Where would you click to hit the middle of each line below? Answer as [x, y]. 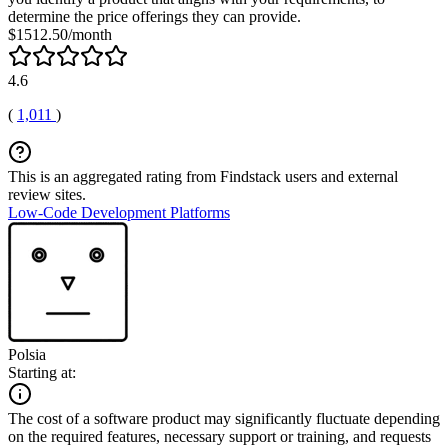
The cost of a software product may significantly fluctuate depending [224, 418]
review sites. [47, 194]
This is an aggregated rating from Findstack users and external [203, 176]
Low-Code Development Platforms [119, 212]
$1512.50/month [60, 34]
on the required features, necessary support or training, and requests [219, 436]
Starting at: [42, 372]
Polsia [27, 354]
